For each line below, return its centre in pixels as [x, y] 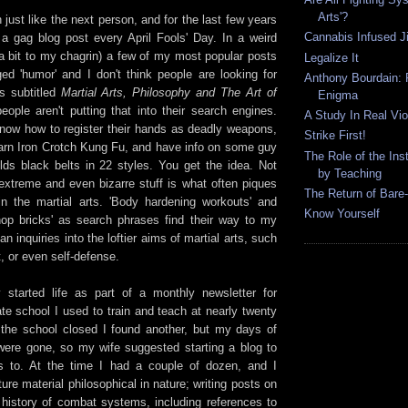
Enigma [338, 95]
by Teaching [350, 173]
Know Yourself [342, 214]
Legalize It [331, 57]
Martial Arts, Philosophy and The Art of [169, 92]
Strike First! [335, 136]
